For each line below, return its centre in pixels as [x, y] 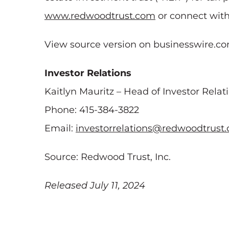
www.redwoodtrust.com [100, 16]
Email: [60, 129]
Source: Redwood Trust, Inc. [108, 157]
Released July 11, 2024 [95, 186]
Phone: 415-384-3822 [92, 110]
